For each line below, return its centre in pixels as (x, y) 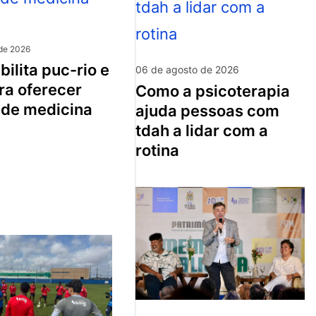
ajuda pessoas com (207, 110)
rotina (157, 150)
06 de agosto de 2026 (187, 69)
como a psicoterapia (141, 91)
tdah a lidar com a (202, 130)
